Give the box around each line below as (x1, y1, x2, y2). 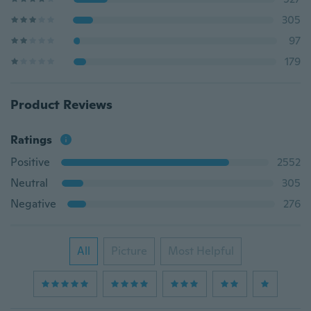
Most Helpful (168, 244, 234, 258)
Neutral (10, 176, 48, 190)
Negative (10, 196, 56, 211)
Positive (10, 155, 50, 169)
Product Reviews (10, 96, 112, 112)
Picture (111, 244, 147, 258)
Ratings (10, 133, 52, 147)
